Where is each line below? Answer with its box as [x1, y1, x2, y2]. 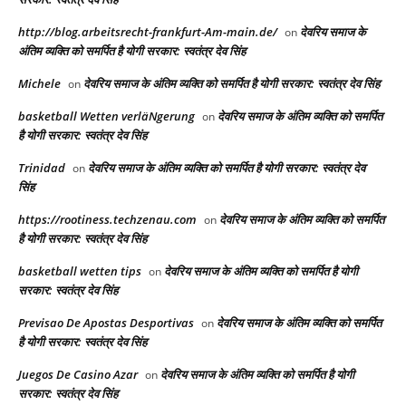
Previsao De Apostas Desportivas [18, 314, 194, 332]
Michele [18, 75, 61, 92]
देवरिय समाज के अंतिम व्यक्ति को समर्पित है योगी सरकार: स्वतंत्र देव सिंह [83, 75, 380, 92]
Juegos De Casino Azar [18, 366, 138, 383]
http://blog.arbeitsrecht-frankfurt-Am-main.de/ [18, 24, 277, 41]
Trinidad [18, 159, 65, 177]
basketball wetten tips [18, 263, 141, 280]
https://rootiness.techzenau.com [18, 211, 197, 228]
